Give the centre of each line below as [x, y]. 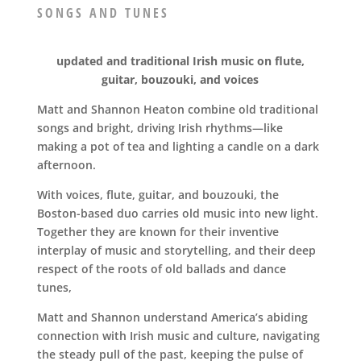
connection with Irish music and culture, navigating [179, 336]
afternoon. [67, 165]
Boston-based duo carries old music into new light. [178, 213]
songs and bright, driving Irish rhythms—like [160, 128]
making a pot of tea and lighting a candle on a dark [178, 146]
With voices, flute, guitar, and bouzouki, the [158, 195]
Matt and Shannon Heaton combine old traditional [178, 109]
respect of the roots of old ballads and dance [162, 269]
